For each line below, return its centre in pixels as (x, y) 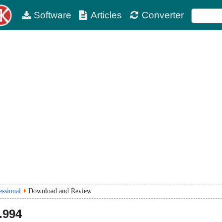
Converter (163, 15)
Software (52, 15)
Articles (107, 15)
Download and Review (60, 191)
